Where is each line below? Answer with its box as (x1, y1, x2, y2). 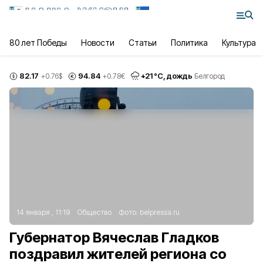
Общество (77, 208, 112, 217)
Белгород (194, 71, 225, 80)
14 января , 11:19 (16, 208, 70, 217)
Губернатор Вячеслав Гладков (9, 229, 219, 246)
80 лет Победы (9, 38, 68, 48)
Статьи (128, 38, 157, 48)
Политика (170, 38, 208, 48)
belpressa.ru (140, 208, 180, 217)
